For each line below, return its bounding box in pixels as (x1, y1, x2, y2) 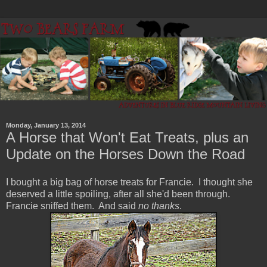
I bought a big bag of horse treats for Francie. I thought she (6, 177, 253, 188)
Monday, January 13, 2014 (6, 122, 86, 129)
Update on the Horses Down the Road (6, 145, 245, 162)
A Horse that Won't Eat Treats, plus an (6, 129, 249, 145)
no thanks (138, 201, 179, 212)
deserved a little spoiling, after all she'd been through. (6, 189, 232, 200)
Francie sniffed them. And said (6, 201, 138, 212)
